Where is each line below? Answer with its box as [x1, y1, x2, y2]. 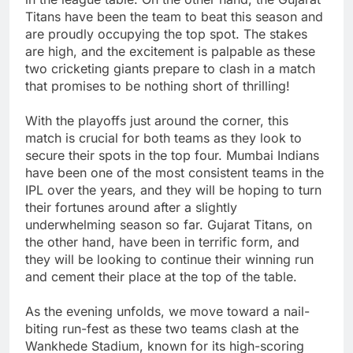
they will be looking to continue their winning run [25, 251, 314, 267]
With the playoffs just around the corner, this [25, 112, 288, 128]
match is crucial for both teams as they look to [25, 129, 302, 146]
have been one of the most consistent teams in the [25, 164, 324, 180]
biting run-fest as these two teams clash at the [25, 320, 299, 336]
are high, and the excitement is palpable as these [25, 43, 315, 59]
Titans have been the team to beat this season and [25, 8, 323, 24]
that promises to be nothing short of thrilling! [25, 77, 290, 94]
